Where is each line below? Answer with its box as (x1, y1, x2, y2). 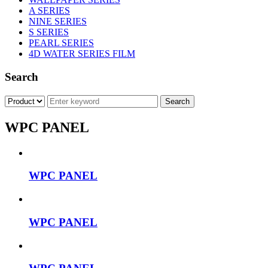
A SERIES (29, 5, 70, 16)
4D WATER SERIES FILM (29, 48, 135, 59)
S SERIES (29, 27, 69, 38)
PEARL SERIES (29, 38, 94, 48)
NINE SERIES (29, 16, 87, 27)
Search (5, 71, 38, 84)
